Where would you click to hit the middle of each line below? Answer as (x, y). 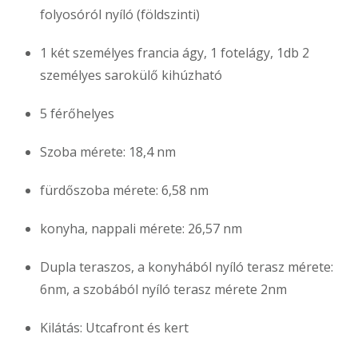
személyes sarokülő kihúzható (131, 75)
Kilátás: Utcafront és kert (114, 327)
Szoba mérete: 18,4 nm (108, 151)
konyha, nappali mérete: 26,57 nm (141, 228)
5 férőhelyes (77, 113)
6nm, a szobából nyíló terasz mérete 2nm (163, 289)
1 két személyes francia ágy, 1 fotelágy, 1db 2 (175, 52)
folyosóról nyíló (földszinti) (120, 14)
